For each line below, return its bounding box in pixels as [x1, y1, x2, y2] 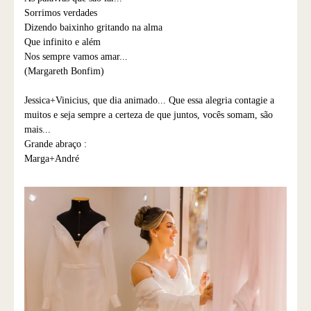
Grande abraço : [24, 139, 87, 150]
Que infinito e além [24, 37, 101, 48]
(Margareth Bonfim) [24, 66, 104, 77]
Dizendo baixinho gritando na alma [24, 22, 162, 33]
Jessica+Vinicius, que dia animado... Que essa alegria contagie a [24, 95, 274, 106]
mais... [24, 124, 51, 135]
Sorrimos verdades [24, 8, 97, 19]
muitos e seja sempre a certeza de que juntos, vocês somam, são [24, 110, 273, 121]
